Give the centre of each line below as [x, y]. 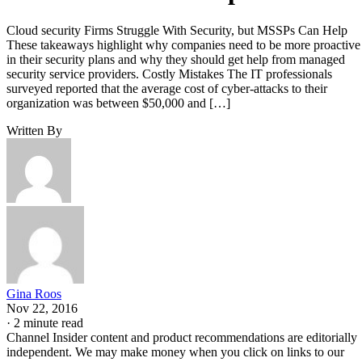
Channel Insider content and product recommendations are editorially [182, 337]
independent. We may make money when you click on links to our [175, 351]
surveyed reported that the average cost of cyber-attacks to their [167, 88]
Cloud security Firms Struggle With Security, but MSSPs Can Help [177, 30]
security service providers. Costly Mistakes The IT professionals [169, 74]
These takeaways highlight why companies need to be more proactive [183, 44]
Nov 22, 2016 [42, 308]
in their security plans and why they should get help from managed [176, 59]
